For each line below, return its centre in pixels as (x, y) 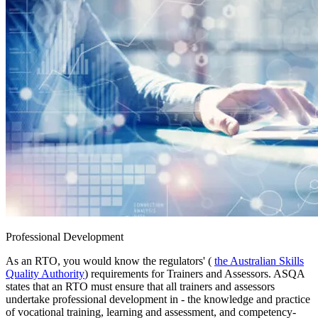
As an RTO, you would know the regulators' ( (110, 261)
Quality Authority (45, 273)
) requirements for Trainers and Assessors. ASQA (194, 273)
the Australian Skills (259, 261)
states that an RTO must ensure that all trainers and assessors (140, 286)
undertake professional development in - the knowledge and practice (158, 299)
